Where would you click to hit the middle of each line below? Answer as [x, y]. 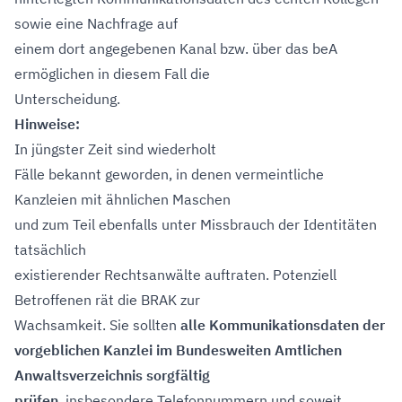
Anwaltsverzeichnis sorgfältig [112, 375]
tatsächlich [50, 249]
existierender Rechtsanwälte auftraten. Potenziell [175, 275]
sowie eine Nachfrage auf [96, 23]
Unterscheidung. [67, 99]
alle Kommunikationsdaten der [283, 325]
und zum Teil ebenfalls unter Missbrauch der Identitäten [196, 224]
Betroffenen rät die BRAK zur [107, 300]
